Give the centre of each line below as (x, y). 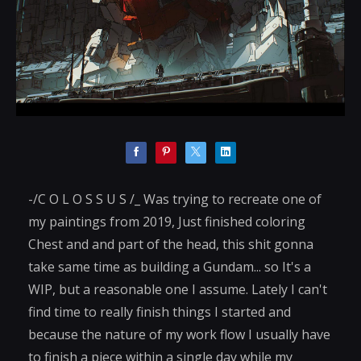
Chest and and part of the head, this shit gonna (171, 245)
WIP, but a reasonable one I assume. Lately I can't (178, 290)
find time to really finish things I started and (160, 312)
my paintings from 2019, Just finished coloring (167, 222)
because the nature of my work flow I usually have (179, 335)
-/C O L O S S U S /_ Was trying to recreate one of (175, 199)
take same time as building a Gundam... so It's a (170, 267)
